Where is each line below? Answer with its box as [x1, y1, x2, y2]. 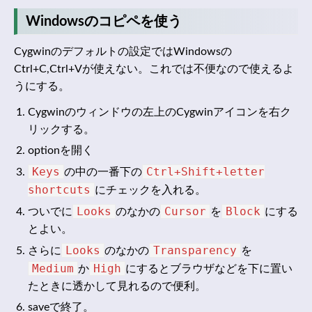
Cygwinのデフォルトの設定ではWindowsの [14, 46, 232, 58]
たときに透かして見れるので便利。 [28, 281, 206, 292]
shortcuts [28, 183, 91, 197]
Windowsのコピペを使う [26, 14, 182, 29]
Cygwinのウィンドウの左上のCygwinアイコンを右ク [28, 107, 291, 118]
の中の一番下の [64, 166, 142, 178]
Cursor [164, 205, 206, 219]
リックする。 [28, 124, 95, 136]
